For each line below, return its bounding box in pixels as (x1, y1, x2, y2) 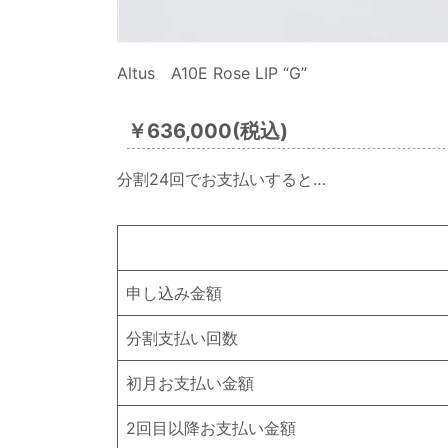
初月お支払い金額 (126, 373, 254, 393)
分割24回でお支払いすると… (117, 169, 326, 189)
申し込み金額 (126, 283, 222, 303)
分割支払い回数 (126, 328, 238, 348)
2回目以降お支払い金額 (126, 418, 296, 438)
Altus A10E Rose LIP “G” (117, 63, 307, 83)
